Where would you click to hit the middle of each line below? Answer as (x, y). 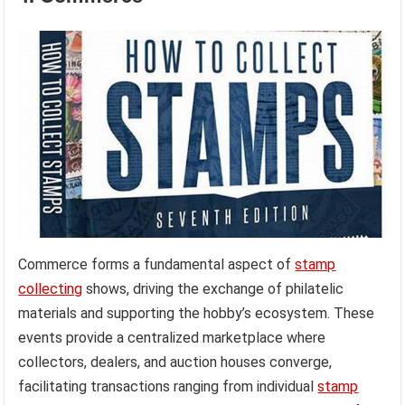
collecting (51, 289)
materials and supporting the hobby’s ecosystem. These (197, 314)
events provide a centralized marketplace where (172, 338)
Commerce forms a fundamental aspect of (157, 265)
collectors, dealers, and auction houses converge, (175, 363)
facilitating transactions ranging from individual (168, 387)
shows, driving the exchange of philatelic (213, 289)
